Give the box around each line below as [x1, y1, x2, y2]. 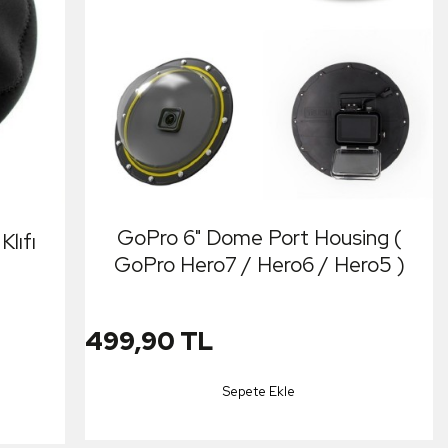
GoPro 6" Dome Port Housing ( [116, 223, 402, 251]
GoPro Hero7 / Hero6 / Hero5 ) [113, 250, 405, 278]
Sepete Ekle [223, 382, 296, 400]
